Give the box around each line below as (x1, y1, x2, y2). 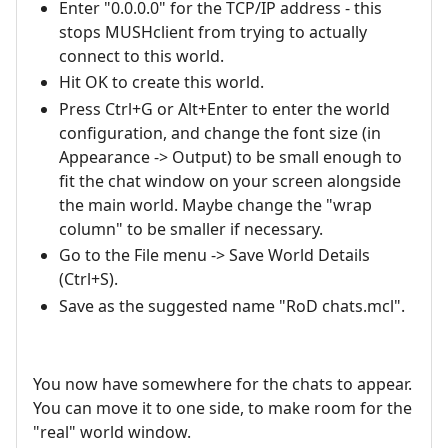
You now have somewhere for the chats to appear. (33, 372, 412, 395)
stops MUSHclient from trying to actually (58, 21, 367, 44)
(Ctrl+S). (58, 268, 118, 291)
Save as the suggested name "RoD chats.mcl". (58, 294, 405, 317)
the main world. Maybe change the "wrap (58, 193, 372, 216)
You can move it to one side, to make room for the (33, 396, 412, 419)
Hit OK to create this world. (58, 71, 264, 94)
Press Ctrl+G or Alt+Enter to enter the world (58, 97, 390, 120)
